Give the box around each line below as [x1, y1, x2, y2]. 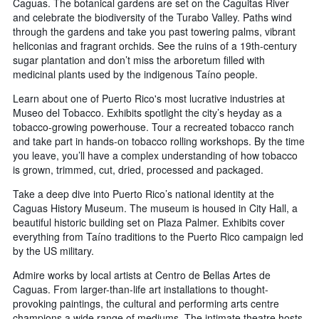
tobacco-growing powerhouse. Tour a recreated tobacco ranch [13, 119, 294, 134]
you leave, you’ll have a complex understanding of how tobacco [13, 147, 298, 162]
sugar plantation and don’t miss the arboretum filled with [13, 52, 265, 67]
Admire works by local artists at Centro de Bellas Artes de [13, 267, 271, 282]
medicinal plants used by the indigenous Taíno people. [13, 66, 258, 81]
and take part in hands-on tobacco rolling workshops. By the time [13, 133, 305, 148]
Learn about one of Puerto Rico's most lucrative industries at [13, 90, 285, 105]
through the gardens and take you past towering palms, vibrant [13, 23, 296, 38]
